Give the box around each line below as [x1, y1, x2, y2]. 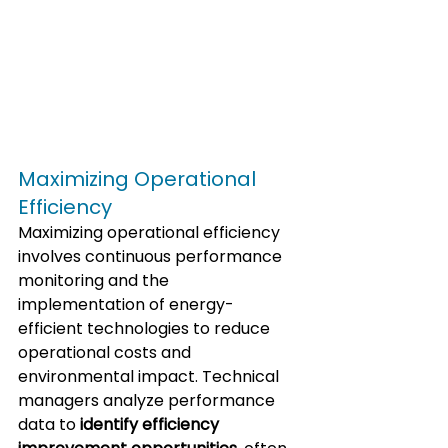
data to [18, 412, 80, 436]
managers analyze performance [18, 388, 279, 412]
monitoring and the [18, 268, 173, 292]
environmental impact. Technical [18, 364, 283, 388]
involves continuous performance [18, 244, 286, 268]
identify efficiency [80, 412, 223, 436]
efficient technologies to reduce [18, 316, 274, 340]
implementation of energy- [18, 292, 234, 316]
